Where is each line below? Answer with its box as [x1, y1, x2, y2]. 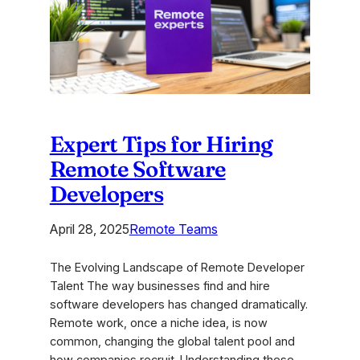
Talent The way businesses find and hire [49, 279, 270, 294]
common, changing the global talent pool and [49, 334, 295, 350]
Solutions [129, 2, 179, 17]
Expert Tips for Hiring [49, 130, 273, 158]
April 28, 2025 [49, 221, 129, 238]
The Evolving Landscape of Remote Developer [49, 260, 305, 276]
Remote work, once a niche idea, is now [49, 316, 268, 331]
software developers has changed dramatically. [49, 297, 308, 313]
